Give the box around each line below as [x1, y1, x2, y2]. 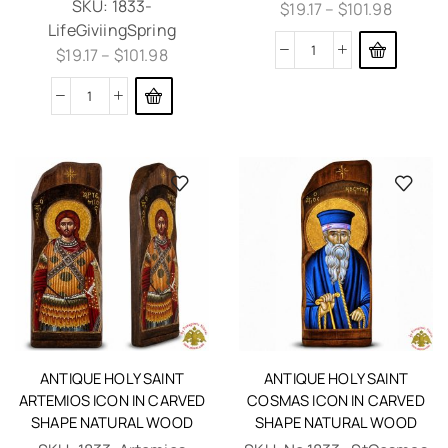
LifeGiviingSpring [48, 19, 176, 42]
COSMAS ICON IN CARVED [247, 390, 425, 411]
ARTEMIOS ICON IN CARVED [18, 390, 206, 411]
